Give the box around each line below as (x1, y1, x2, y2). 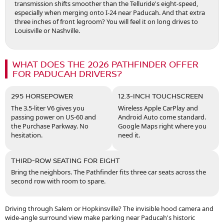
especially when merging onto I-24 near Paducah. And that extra (14, 8, 205, 17)
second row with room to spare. (11, 176, 105, 186)
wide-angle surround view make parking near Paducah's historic (5, 213, 195, 222)
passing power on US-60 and (11, 112, 96, 121)
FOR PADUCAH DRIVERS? (12, 67, 122, 80)
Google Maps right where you (118, 121, 206, 130)
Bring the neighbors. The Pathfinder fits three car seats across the (11, 167, 206, 177)
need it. (118, 130, 140, 139)
